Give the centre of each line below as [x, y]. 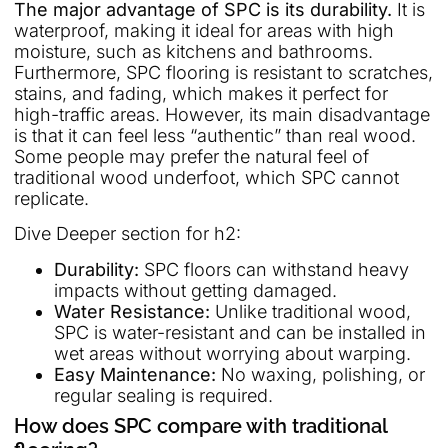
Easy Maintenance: [135, 374]
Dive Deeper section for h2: [127, 234]
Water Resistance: [132, 311]
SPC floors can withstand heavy [274, 269]
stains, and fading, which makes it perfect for [201, 93]
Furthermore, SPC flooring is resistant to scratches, [223, 72]
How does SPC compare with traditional [200, 425]
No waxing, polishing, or [320, 374]
